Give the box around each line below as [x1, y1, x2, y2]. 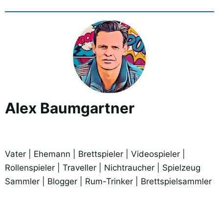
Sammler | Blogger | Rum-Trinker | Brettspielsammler [5, 176, 212, 187]
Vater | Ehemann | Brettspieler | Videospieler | [5, 149, 185, 159]
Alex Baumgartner [5, 99, 134, 117]
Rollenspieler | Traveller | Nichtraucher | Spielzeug [5, 163, 200, 173]
